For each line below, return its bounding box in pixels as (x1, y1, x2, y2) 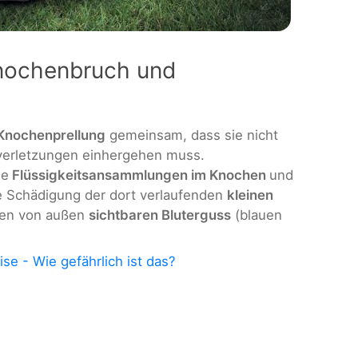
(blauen (231, 206, 282, 223)
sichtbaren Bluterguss (89, 206, 231, 223)
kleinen (227, 186, 273, 203)
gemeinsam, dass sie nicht (105, 126, 278, 143)
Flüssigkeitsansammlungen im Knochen (9, 166, 269, 183)
